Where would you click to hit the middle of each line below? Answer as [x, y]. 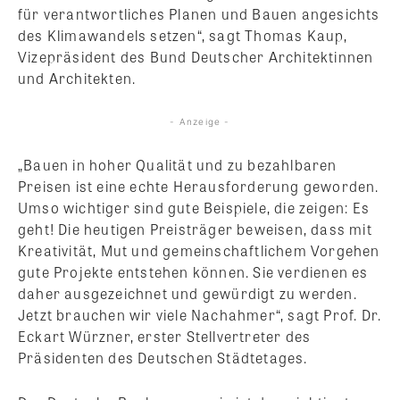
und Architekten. [77, 78]
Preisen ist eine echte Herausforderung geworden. [199, 186]
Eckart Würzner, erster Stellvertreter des [165, 336]
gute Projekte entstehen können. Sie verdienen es [193, 271]
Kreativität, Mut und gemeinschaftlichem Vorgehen [199, 250]
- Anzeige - [200, 121]
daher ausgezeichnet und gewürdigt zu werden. [187, 293]
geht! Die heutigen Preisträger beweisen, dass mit [195, 229]
